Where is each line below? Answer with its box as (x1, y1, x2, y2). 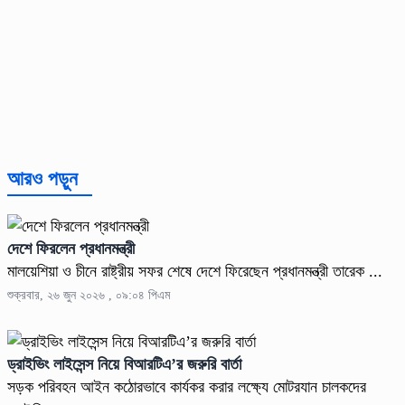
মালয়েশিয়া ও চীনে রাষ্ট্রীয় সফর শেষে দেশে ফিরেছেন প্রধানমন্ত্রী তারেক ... (7, 261, 382, 280)
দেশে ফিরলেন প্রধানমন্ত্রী (7, 239, 135, 258)
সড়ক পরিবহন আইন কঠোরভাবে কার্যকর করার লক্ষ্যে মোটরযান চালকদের (7, 377, 366, 396)
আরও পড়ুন (7, 166, 78, 190)
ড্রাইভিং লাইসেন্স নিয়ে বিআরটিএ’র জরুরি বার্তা (7, 354, 241, 373)
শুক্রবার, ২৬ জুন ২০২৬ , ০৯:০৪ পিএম (7, 287, 170, 302)
